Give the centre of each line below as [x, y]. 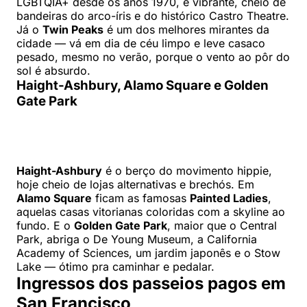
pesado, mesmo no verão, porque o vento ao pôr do [153, 57]
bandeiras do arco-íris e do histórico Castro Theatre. [153, 16]
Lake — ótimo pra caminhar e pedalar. [115, 267]
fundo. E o [45, 226]
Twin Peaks [73, 30]
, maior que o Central [222, 226]
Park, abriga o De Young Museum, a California [137, 240]
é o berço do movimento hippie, [187, 171]
